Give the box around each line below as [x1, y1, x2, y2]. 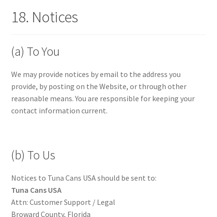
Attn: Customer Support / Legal [11, 197, 115, 207]
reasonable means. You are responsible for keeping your [11, 93, 195, 104]
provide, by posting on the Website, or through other [11, 81, 186, 92]
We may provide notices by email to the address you [11, 69, 181, 79]
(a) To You [11, 44, 60, 60]
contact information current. [11, 106, 108, 116]
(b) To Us [11, 147, 55, 163]
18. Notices [11, 7, 78, 27]
